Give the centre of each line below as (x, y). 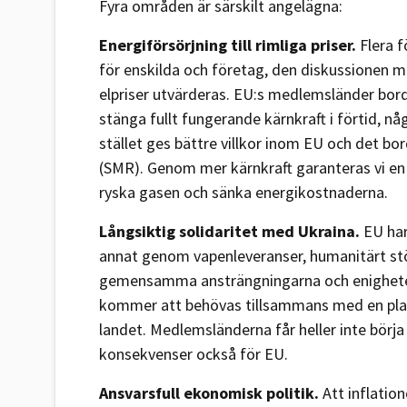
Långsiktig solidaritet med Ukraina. (229, 231)
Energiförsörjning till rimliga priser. (228, 45)
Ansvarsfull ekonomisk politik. (211, 392)
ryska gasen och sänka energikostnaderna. (243, 192)
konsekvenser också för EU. (194, 353)
